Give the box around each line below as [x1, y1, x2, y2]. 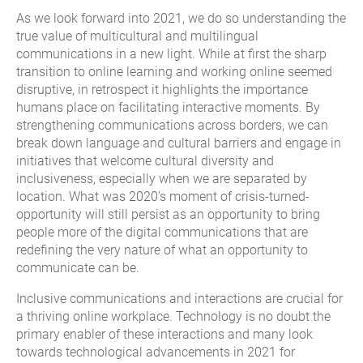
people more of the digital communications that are [16, 224, 308, 240]
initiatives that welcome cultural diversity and [16, 152, 274, 169]
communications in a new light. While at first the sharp [16, 45, 327, 62]
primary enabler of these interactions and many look [16, 326, 313, 342]
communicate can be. [16, 259, 139, 275]
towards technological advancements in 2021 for [16, 344, 295, 360]
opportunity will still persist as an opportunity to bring [16, 206, 320, 222]
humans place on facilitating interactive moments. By [16, 99, 320, 115]
